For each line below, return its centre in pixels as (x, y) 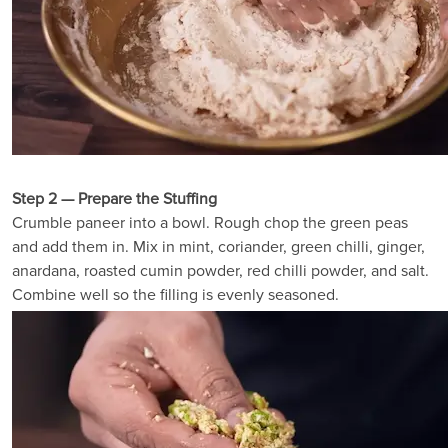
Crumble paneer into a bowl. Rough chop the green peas (210, 223)
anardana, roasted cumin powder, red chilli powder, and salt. (220, 271)
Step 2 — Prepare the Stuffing (114, 199)
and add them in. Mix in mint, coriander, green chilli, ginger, (218, 247)
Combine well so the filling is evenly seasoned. (175, 295)
